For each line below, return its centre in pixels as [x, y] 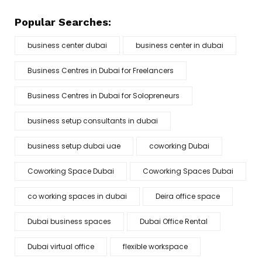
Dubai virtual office [61, 247]
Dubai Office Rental [174, 221]
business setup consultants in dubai [93, 121]
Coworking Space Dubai [71, 171]
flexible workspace [155, 247]
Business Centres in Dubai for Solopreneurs [104, 96]
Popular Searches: [63, 22]
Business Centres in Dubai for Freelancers [101, 70]
